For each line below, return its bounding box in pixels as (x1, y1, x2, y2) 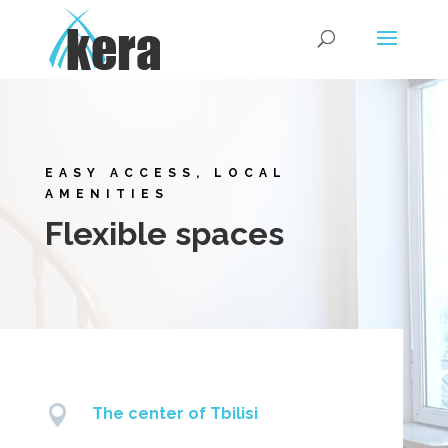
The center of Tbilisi (91, 403, 258, 423)
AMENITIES (44, 186, 169, 201)
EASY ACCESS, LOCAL (44, 165, 287, 180)
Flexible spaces (44, 214, 284, 252)
